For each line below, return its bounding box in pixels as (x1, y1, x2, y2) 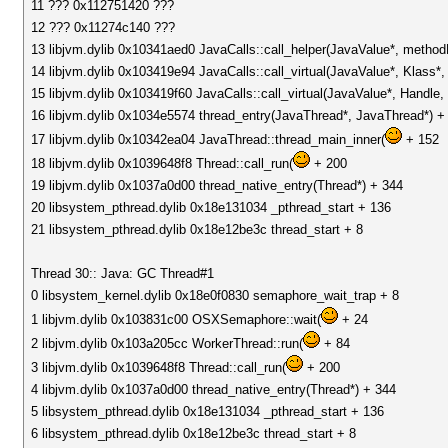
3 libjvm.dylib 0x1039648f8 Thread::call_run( (31, 360, 287, 375)
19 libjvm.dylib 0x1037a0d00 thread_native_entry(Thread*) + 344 (31, 178, 404, 193)
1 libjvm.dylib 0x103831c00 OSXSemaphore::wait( (31, 312, 322, 327)
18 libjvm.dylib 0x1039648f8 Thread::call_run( (31, 156, 294, 171)
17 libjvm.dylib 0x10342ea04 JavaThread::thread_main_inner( (31, 132, 386, 147)
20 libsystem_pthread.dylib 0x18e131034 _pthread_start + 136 (31, 200, 392, 215)
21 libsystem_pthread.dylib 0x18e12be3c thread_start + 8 (31, 222, 364, 237)
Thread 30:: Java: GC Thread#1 (31, 266, 215, 281)
